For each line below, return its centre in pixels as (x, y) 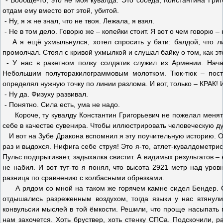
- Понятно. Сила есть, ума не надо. (61, 105)
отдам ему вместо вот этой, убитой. (61, 10)
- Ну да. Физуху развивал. (45, 94)
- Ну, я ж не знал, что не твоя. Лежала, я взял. (78, 21)
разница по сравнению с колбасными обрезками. (83, 178)
